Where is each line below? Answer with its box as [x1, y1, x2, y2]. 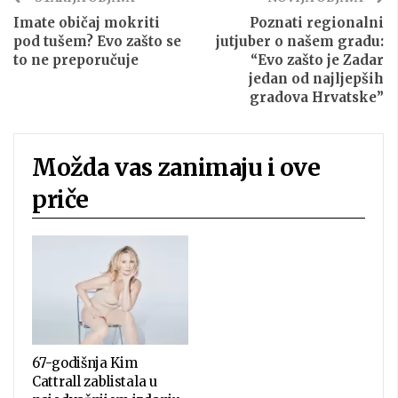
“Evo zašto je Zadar [251, 51, 384, 68]
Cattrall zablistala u [32, 373, 157, 391]
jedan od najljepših [249, 69, 384, 87]
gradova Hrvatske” [250, 88, 384, 106]
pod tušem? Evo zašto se [13, 32, 181, 50]
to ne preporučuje [13, 51, 139, 68]
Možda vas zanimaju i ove [32, 152, 320, 182]
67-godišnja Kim [32, 354, 138, 372]
